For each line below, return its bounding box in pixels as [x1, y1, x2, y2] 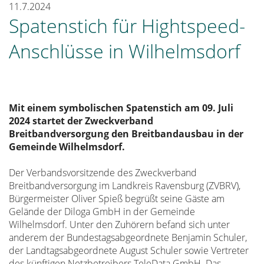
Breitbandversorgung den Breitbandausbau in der [9, 127, 243, 140]
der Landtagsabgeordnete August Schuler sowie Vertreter [9, 244, 249, 257]
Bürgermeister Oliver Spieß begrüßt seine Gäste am [9, 192, 225, 205]
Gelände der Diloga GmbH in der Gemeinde [9, 205, 195, 218]
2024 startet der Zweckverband [9, 114, 153, 127]
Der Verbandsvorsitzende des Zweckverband [9, 166, 197, 179]
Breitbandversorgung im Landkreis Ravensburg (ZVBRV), [9, 179, 240, 192]
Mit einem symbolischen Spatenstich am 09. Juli [9, 101, 233, 114]
